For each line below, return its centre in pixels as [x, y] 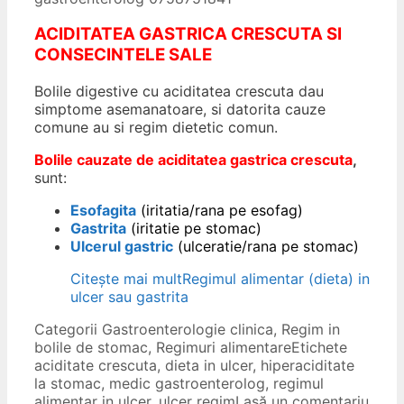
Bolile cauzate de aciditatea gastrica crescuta [193, 160]
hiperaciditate [308, 366]
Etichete [319, 348]
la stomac [68, 384]
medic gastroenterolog [187, 384]
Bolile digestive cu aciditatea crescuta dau [179, 92]
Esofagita [103, 211]
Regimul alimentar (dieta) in [276, 279]
